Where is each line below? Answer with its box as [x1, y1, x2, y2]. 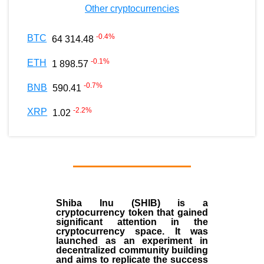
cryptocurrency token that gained [56, 207, 208, 218]
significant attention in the [56, 217, 208, 227]
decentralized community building [56, 245, 208, 256]
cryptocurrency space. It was [56, 226, 208, 237]
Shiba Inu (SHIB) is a [56, 198, 208, 209]
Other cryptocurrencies [85, 4, 179, 14]
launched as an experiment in [56, 236, 208, 246]
